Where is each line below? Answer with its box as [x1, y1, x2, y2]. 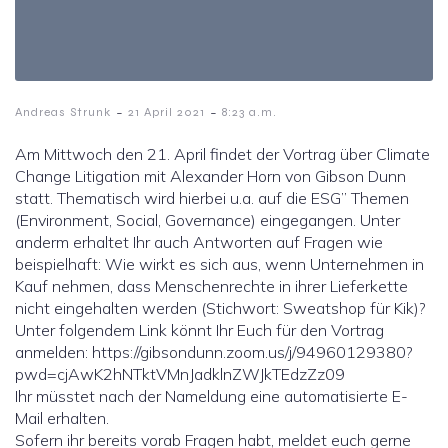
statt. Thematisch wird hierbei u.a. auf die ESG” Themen [15, 188, 409, 209]
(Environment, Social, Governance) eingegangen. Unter [15, 210, 400, 231]
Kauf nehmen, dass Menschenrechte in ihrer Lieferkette [15, 276, 408, 297]
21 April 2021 [128, 105, 205, 120]
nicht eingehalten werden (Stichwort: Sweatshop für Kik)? [15, 298, 426, 319]
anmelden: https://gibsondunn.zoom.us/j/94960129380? [15, 342, 413, 363]
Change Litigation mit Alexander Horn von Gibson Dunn [15, 166, 406, 187]
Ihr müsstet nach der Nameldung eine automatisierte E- [15, 386, 408, 407]
